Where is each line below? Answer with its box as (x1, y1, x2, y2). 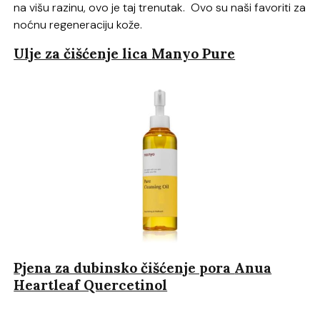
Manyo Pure (151, 44, 236, 62)
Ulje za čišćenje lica (14, 44, 152, 62)
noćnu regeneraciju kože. (14, 16, 143, 32)
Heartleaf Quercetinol (14, 276, 168, 294)
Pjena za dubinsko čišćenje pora (14, 259, 235, 277)
